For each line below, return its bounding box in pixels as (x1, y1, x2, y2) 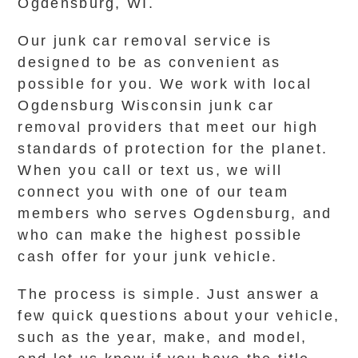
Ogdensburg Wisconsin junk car (18, 97, 275, 113)
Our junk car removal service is (18, 33, 272, 49)
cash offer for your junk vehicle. (18, 249, 278, 265)
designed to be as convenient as (18, 54, 281, 70)
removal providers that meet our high (18, 119, 319, 135)
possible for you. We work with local (18, 76, 312, 92)
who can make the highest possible (18, 227, 303, 243)
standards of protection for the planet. (18, 141, 328, 157)
